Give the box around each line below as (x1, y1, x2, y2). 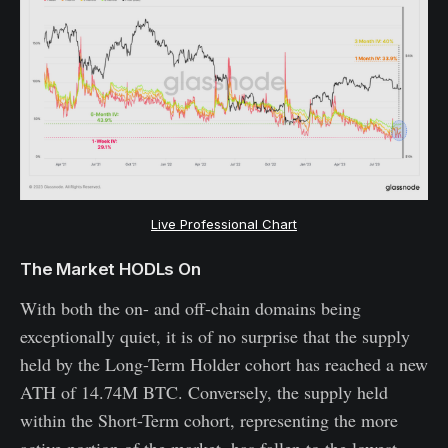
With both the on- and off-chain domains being (20, 295, 361, 320)
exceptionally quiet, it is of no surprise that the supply (20, 323, 410, 348)
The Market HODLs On (20, 258, 201, 279)
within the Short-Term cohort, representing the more (20, 407, 398, 432)
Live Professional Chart (151, 215, 297, 232)
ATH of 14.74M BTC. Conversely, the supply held (20, 379, 388, 404)
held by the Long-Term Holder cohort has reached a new (20, 351, 428, 376)
